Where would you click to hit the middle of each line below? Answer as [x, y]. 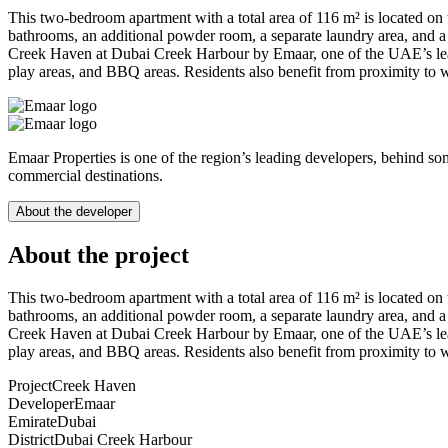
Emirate [32, 422]
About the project [98, 255]
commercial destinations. [85, 176]
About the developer [74, 212]
